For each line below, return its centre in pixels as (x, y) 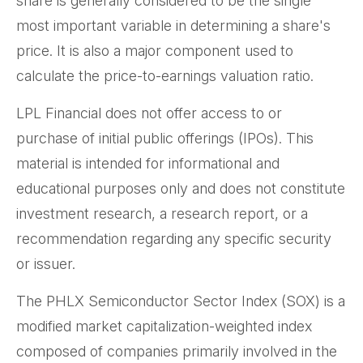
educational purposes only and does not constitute (181, 189)
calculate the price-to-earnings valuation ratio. (165, 76)
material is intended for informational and (148, 164)
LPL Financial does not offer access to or (149, 113)
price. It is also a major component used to (155, 51)
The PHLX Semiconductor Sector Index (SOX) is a (181, 301)
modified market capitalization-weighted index (164, 327)
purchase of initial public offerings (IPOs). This (165, 139)
